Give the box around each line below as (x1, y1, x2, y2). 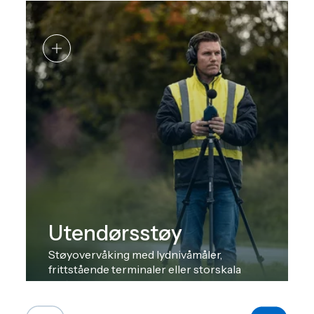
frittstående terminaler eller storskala (48, 262, 241, 276)
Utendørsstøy (48, 220, 182, 246)
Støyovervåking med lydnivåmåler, (48, 247, 222, 261)
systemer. (48, 277, 97, 291)
